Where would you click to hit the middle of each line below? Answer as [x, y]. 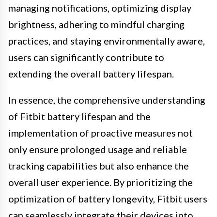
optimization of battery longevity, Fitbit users [108, 198]
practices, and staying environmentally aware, [107, 40]
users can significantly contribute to [86, 57]
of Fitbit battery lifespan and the [79, 116]
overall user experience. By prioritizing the [101, 182]
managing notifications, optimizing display [100, 8]
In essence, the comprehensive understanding [107, 100]
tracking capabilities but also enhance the [99, 165]
